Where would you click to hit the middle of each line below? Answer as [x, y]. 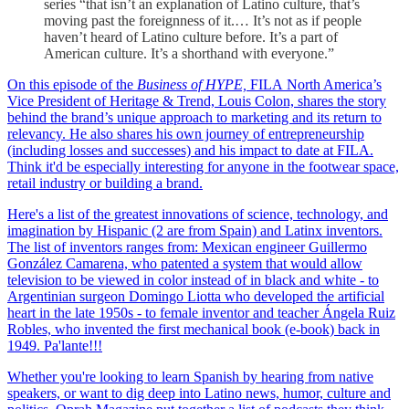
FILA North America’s [314, 84]
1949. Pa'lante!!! [55, 345]
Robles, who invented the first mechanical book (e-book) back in [194, 329]
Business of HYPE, [192, 84]
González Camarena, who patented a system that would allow [185, 263]
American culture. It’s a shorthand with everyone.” [189, 53]
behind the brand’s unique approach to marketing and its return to [194, 117]
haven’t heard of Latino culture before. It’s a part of [191, 37]
